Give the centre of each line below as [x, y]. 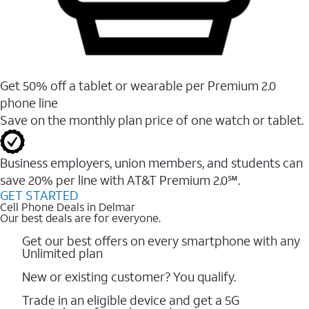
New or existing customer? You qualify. [129, 276]
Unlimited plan [62, 253]
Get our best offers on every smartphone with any [161, 240]
